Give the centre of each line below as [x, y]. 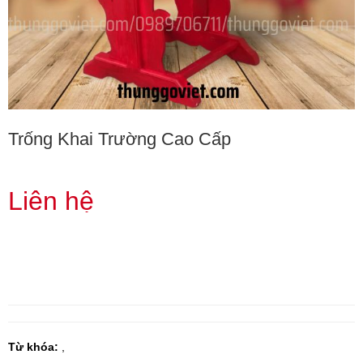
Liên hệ [51, 201]
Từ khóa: [33, 346]
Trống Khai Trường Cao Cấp [120, 139]
